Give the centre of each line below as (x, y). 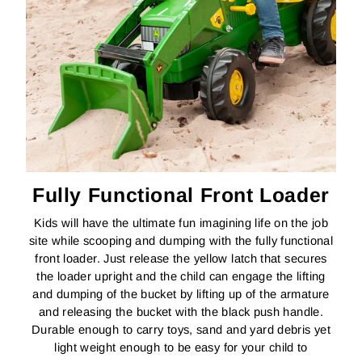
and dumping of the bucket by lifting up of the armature (181, 294)
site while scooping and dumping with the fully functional (181, 240)
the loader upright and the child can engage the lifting (181, 276)
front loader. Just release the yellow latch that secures (181, 258)
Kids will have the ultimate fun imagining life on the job (181, 223)
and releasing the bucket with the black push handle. (181, 311)
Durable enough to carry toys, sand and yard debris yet (181, 329)
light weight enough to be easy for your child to (181, 347)
